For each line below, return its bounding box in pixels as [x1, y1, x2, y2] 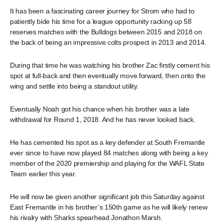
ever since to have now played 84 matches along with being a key [10, 149, 208, 157]
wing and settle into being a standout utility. [10, 82, 139, 90]
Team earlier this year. [10, 170, 77, 178]
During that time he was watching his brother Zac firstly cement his [10, 61, 210, 69]
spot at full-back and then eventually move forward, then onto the [10, 72, 206, 80]
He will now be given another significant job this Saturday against [10, 193, 205, 201]
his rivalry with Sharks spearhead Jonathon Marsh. [10, 214, 163, 222]
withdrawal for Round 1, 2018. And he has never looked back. [10, 115, 196, 123]
